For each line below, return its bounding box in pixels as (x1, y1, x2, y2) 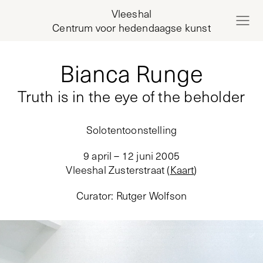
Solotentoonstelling (86, 123, 177, 137)
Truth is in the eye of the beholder (18, 86, 245, 106)
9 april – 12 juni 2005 (83, 149, 180, 163)
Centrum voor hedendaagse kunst (52, 21, 211, 35)
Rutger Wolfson (116, 188, 187, 203)
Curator (76, 188, 112, 203)
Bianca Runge (59, 57, 203, 89)
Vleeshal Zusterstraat (66, 163, 165, 177)
